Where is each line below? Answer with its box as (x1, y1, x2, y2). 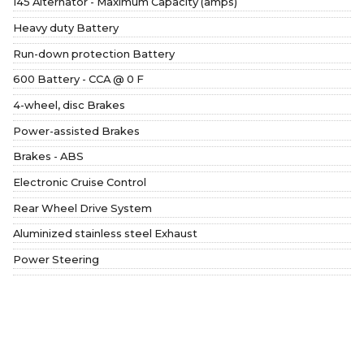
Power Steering (13, 252, 99, 266)
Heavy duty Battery (13, 20, 119, 34)
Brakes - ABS (13, 149, 84, 163)
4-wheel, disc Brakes (13, 97, 125, 111)
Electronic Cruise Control (13, 175, 146, 188)
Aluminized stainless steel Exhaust (13, 227, 197, 240)
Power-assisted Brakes (13, 123, 140, 137)
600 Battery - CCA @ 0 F (13, 72, 144, 86)
